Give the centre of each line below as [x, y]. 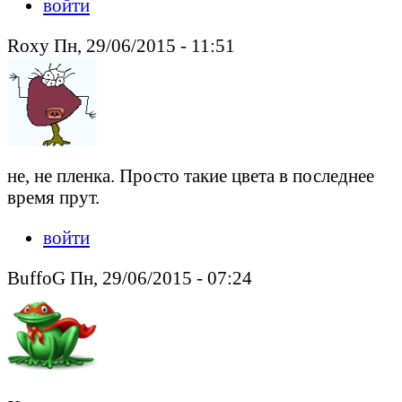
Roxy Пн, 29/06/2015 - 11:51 [121, 46]
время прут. [53, 197]
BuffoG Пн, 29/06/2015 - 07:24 [130, 277]
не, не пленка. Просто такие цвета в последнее [191, 176]
